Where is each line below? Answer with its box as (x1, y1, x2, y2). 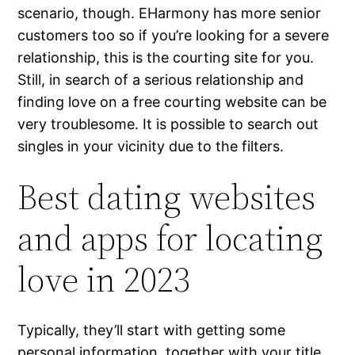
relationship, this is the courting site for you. (17, 49, 315, 67)
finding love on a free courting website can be (17, 94, 327, 111)
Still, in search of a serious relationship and (17, 71, 304, 89)
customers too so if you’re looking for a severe (17, 27, 330, 44)
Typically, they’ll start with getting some (17, 322, 286, 339)
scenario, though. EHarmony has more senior (17, 5, 322, 22)
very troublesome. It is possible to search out (17, 116, 319, 133)
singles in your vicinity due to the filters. (17, 138, 284, 155)
